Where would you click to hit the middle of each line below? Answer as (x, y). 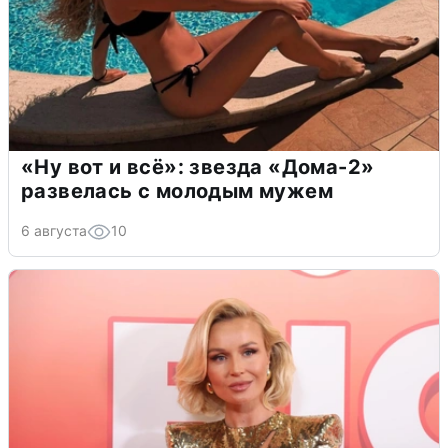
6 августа (54, 231)
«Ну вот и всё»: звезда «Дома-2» (198, 167)
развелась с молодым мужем (177, 191)
